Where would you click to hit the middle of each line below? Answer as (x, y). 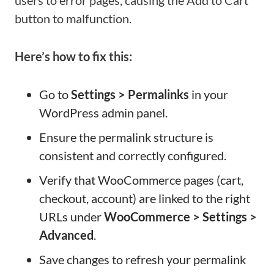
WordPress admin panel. (103, 113)
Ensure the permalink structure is (126, 137)
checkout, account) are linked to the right (145, 198)
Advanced (66, 235)
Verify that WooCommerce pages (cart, (141, 180)
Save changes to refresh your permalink (143, 259)
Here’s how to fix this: (73, 56)
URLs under (72, 217)
